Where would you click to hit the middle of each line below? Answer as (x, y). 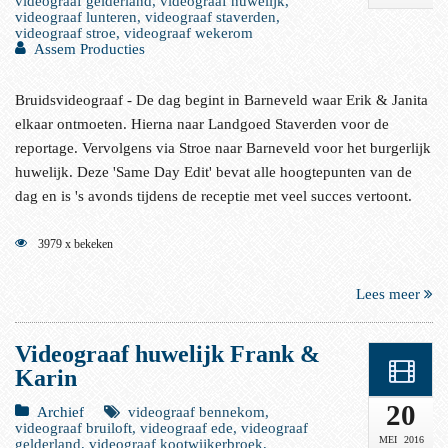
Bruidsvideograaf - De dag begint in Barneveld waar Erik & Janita (221, 99)
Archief (60, 412)
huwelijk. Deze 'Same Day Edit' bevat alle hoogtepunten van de (213, 171)
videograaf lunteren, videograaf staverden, (147, 16)
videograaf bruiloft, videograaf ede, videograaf (161, 428)
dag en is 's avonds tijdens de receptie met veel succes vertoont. (213, 195)
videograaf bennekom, (198, 412)
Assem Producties (89, 48)
